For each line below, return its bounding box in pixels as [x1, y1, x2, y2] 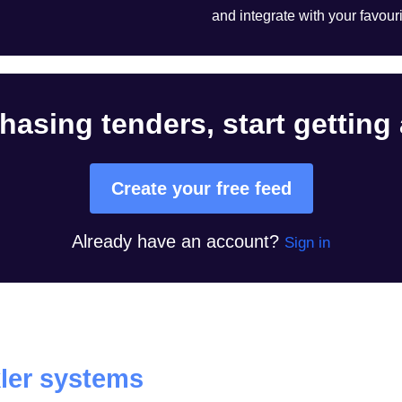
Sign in [284, 233, 330, 251]
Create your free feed [110, 178, 292, 198]
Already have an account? [72, 231, 279, 251]
